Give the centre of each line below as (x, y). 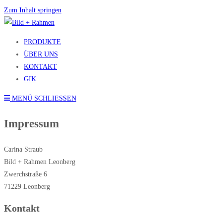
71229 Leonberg (27, 187)
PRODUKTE (42, 42)
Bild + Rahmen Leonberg (40, 162)
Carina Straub (23, 149)
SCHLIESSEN (53, 98)
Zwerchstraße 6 (26, 174)
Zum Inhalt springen (33, 10)
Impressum (31, 124)
